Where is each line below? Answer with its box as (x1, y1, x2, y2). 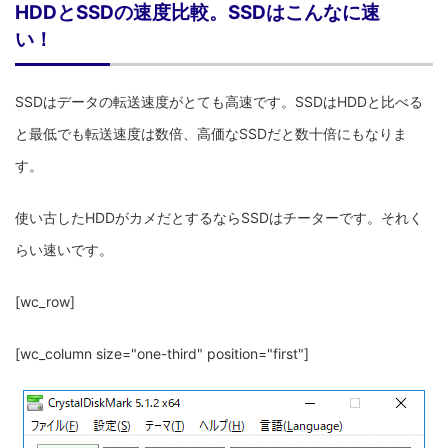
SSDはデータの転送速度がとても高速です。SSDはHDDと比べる (15, 92, 423, 110)
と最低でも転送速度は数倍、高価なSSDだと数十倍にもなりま (15, 124, 407, 142)
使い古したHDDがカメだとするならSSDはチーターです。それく (15, 208, 423, 226)
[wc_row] (15, 292, 75, 310)
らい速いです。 (15, 240, 113, 258)
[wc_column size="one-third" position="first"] (15, 344, 309, 362)
